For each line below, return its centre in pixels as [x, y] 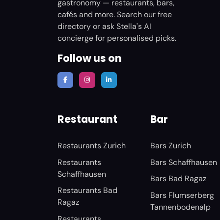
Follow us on [90, 58]
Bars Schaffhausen [184, 162]
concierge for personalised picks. [117, 38]
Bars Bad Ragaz [179, 179]
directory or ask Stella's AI [104, 26]
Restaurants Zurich [92, 146]
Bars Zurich [171, 146]
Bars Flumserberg [182, 195]
